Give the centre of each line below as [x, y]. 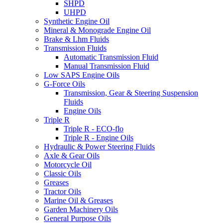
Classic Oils [62, 173]
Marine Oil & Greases [78, 200]
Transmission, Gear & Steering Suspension [131, 93]
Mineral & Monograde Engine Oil [97, 30]
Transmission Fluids [75, 48]
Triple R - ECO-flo [94, 128]
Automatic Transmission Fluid [111, 57]
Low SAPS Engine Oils [82, 75]
